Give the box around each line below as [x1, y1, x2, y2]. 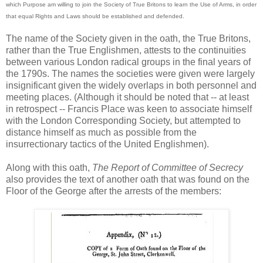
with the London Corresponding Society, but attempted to [6, 115, 241, 126]
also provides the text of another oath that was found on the [6, 174, 249, 184]
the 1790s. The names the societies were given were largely [6, 68, 255, 79]
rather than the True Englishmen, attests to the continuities [6, 45, 246, 55]
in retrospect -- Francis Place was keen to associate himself [6, 103, 252, 114]
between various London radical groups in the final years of [6, 56, 251, 67]
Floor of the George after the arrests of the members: [6, 186, 221, 196]
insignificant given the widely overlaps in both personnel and [6, 80, 257, 90]
